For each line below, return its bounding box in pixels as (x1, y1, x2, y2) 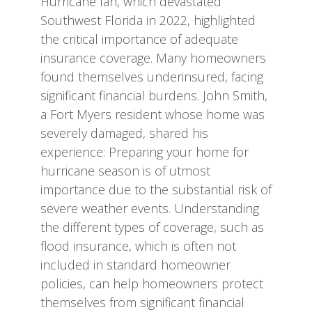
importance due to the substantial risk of (40, 180, 272, 198)
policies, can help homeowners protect (40, 274, 263, 292)
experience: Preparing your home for (40, 143, 249, 160)
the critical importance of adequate (40, 30, 238, 47)
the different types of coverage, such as (40, 218, 264, 235)
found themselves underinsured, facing (40, 68, 263, 85)
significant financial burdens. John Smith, (40, 86, 267, 104)
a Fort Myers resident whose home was (40, 105, 265, 123)
